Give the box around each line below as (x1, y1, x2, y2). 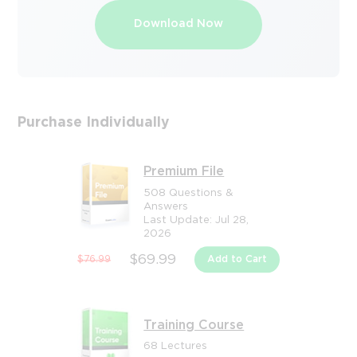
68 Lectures (143, 341, 208, 351)
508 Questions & (143, 187, 234, 198)
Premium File (143, 166, 225, 178)
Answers (143, 201, 189, 211)
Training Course (143, 320, 245, 331)
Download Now (134, 18, 223, 29)
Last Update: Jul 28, (143, 214, 249, 225)
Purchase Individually (18, 116, 171, 129)
